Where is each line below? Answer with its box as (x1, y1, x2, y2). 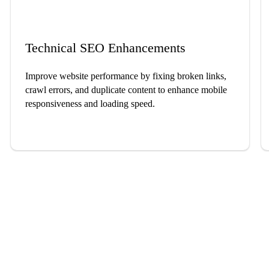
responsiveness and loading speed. (25, 98, 155, 109)
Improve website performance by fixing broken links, (25, 71, 226, 82)
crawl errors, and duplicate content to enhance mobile (25, 85, 227, 95)
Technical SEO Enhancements (25, 40, 186, 56)
